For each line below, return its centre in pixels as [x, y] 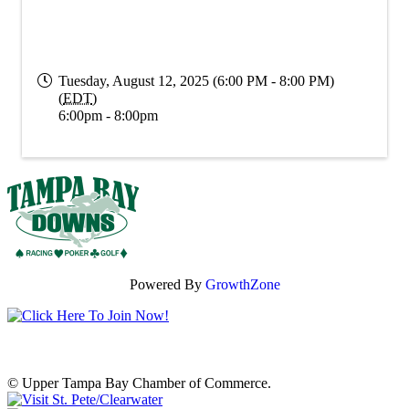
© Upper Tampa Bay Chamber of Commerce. [139, 383]
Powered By [167, 284]
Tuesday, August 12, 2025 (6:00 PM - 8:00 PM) [196, 80]
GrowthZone [242, 284]
